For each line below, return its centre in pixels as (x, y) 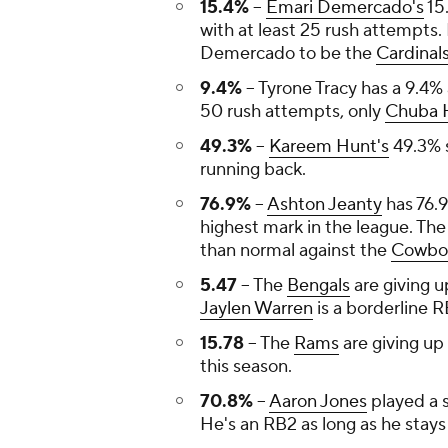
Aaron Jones (318, 402)
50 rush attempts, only (292, 112)
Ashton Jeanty (324, 205)
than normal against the (295, 251)
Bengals (318, 286)
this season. (246, 367)
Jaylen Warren (256, 309)
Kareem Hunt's (329, 147)
